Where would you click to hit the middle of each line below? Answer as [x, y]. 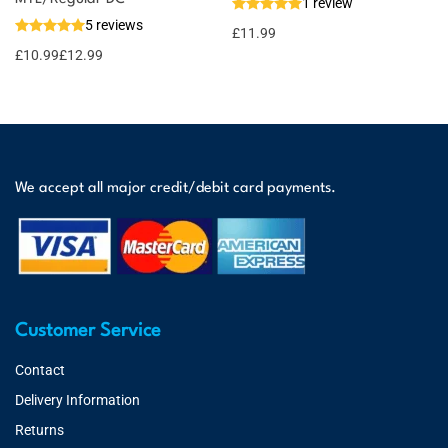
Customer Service [88, 331]
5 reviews [114, 24]
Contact [40, 370]
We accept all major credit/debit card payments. [175, 188]
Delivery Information [77, 400]
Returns [39, 430]
